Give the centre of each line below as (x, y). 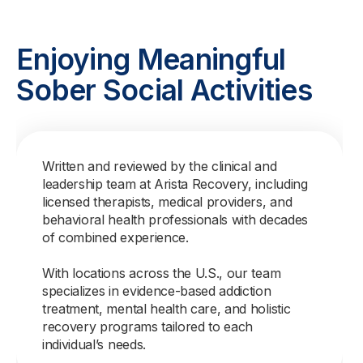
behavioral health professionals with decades (175, 220)
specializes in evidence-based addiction (157, 291)
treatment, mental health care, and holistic (167, 309)
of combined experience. (115, 237)
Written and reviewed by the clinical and (160, 166)
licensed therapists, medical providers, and (167, 202)
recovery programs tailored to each (148, 327)
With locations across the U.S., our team (162, 273)
